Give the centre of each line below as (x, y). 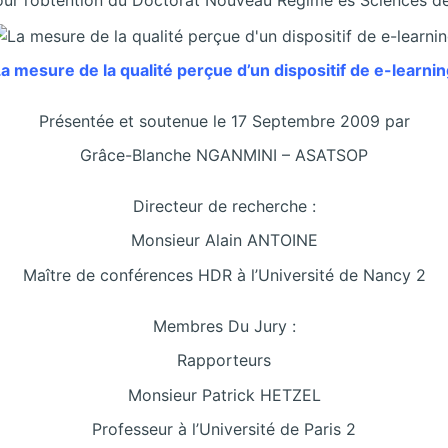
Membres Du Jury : (224, 325)
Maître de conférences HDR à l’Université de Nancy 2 (224, 275)
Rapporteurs (224, 360)
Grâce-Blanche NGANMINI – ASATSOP (224, 155)
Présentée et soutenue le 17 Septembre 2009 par (224, 120)
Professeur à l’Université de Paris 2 (224, 429)
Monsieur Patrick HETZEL (224, 394)
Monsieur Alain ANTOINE (224, 240)
